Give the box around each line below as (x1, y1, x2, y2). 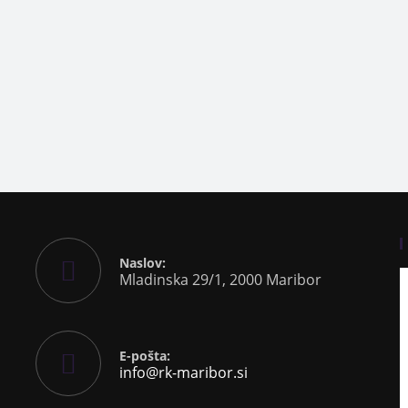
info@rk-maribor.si (118, 362, 248, 382)
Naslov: (118, 253, 166, 271)
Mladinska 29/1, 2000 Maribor (118, 269, 321, 290)
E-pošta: (118, 346, 170, 364)
